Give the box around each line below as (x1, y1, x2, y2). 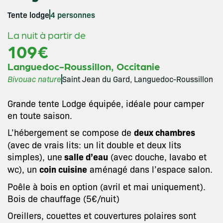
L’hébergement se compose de (7, 126, 134, 138)
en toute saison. (7, 109, 72, 121)
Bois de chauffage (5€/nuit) (7, 192, 119, 204)
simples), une (7, 150, 62, 162)
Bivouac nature (7, 74, 61, 84)
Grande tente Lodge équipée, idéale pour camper (7, 97, 204, 109)
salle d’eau (62, 150, 108, 163)
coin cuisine (39, 163, 87, 175)
